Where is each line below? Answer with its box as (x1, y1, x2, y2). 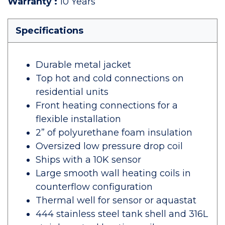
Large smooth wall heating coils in (36, 168, 191, 179)
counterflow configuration (36, 181, 153, 192)
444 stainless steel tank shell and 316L (36, 208, 208, 219)
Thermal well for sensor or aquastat (36, 195, 196, 206)
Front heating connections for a (36, 100, 178, 111)
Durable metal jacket (36, 59, 131, 70)
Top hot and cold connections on (36, 73, 184, 84)
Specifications (16, 25, 83, 36)
